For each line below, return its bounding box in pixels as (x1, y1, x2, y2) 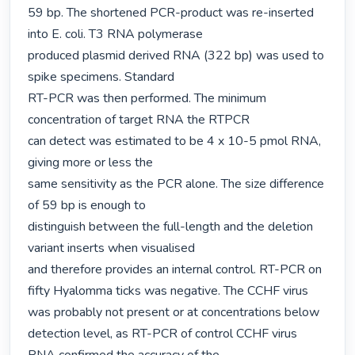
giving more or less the (28, 154, 154, 172)
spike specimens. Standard (28, 68, 175, 86)
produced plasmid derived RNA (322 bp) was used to (28, 47, 325, 65)
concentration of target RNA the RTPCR (28, 111, 250, 129)
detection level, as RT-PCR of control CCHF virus (28, 325, 298, 343)
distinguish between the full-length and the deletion (28, 218, 314, 236)
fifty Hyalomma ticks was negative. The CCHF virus (28, 282, 309, 300)
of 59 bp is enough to (28, 197, 147, 215)
